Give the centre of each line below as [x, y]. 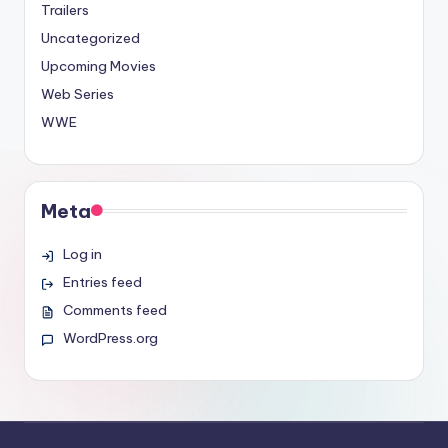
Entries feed [102, 281]
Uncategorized [90, 37]
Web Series [77, 93]
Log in [82, 253]
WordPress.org [110, 337]
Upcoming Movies [98, 65]
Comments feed [114, 309]
